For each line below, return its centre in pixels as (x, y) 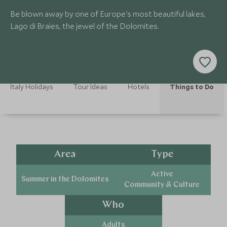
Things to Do (192, 87)
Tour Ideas (90, 87)
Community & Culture (162, 185)
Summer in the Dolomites (65, 180)
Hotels (139, 87)
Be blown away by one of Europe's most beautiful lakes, (108, 14)
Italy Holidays (32, 87)
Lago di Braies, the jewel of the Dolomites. (85, 26)
